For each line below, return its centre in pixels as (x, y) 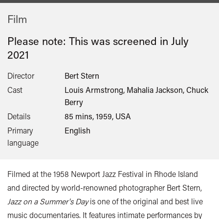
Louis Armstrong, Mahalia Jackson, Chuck (137, 89)
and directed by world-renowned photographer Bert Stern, (105, 187)
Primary (20, 130)
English (78, 130)
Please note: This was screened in (89, 41)
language (23, 142)
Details (19, 116)
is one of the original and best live (145, 201)
